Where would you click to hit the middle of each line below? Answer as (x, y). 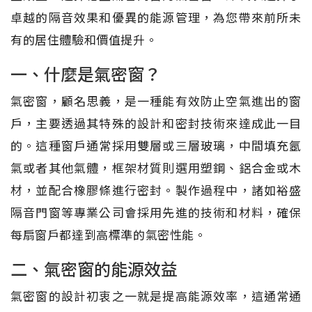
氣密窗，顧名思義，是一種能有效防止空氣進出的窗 (156, 100)
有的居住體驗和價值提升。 (84, 39)
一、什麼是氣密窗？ (86, 73)
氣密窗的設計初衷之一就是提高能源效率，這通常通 (156, 295)
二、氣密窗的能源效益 (94, 268)
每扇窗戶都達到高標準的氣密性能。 (109, 234)
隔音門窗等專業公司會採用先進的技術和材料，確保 (156, 212)
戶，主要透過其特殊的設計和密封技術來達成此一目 (156, 123)
